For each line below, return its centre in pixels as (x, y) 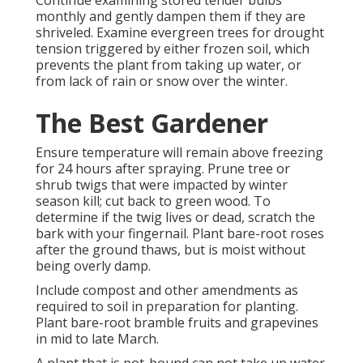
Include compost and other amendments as (167, 290)
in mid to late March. (97, 339)
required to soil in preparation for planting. (167, 307)
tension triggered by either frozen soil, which (173, 49)
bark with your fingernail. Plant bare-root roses (180, 234)
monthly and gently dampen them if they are (171, 17)
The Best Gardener (152, 123)
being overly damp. (93, 266)
